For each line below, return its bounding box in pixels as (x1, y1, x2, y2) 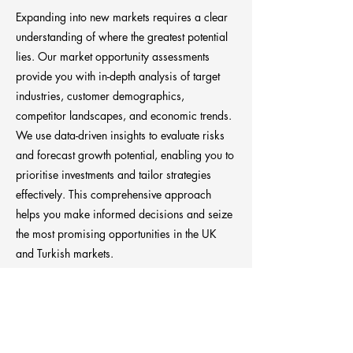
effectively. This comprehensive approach (16, 187, 211, 202)
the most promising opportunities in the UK (16, 226, 217, 241)
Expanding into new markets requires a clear (16, 9, 228, 24)
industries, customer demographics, (16, 88, 184, 103)
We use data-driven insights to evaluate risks (16, 128, 225, 143)
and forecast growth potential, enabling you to (16, 147, 234, 162)
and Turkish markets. (16, 246, 113, 261)
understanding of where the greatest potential (16, 29, 228, 44)
